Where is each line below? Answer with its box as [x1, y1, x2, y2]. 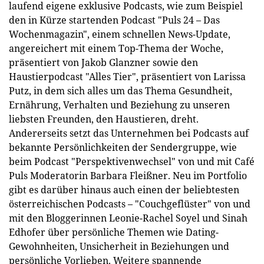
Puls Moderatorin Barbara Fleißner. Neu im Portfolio [9, 169, 247, 182]
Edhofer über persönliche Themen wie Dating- [9, 226, 219, 239]
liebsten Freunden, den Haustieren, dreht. [9, 113, 199, 126]
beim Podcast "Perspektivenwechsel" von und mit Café [9, 155, 255, 168]
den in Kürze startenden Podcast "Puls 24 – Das [9, 14, 220, 27]
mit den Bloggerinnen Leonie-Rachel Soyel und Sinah [9, 212, 247, 225]
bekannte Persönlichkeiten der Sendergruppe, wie [9, 141, 237, 154]
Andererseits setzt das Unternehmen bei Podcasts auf [9, 127, 249, 140]
